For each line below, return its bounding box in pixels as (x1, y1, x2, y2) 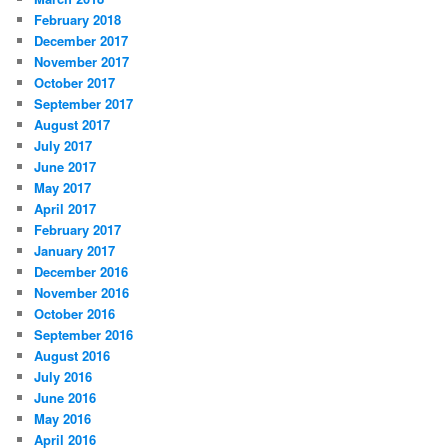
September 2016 (34, 324, 134, 344)
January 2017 (34, 240, 116, 260)
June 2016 (34, 387, 97, 407)
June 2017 (34, 156, 97, 176)
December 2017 (34, 30, 129, 50)
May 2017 (34, 177, 92, 197)
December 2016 (34, 261, 129, 281)
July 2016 (34, 366, 93, 386)
